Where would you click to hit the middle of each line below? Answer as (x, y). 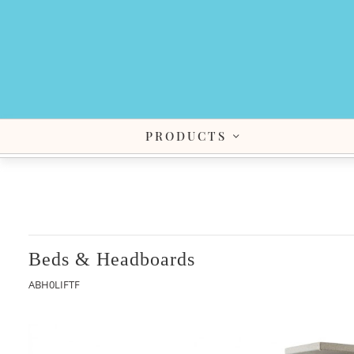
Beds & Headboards (112, 259)
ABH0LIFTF (54, 284)
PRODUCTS (186, 136)
